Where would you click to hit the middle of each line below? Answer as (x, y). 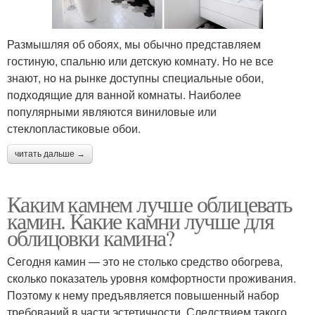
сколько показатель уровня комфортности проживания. (152, 278)
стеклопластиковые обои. (75, 128)
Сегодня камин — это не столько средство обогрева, (145, 261)
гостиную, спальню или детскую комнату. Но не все (140, 60)
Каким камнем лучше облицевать (150, 203)
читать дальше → (50, 154)
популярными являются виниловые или (112, 111)
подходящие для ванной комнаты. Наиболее (124, 94)
